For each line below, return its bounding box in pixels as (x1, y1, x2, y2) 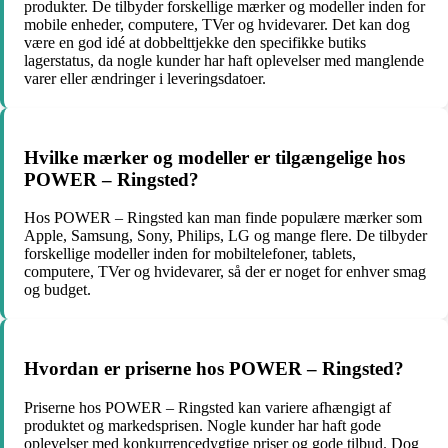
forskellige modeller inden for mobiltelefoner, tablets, (24, 245, 356, 263)
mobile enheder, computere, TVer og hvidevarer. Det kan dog (24, 15, 410, 33)
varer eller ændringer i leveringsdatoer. (24, 69, 266, 87)
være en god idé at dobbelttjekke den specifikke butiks (24, 33, 366, 51)
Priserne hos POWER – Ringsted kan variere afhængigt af (24, 398, 391, 416)
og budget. (24, 281, 91, 299)
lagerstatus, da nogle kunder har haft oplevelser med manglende (24, 51, 424, 69)
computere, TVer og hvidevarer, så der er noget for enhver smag (24, 263, 426, 281)
